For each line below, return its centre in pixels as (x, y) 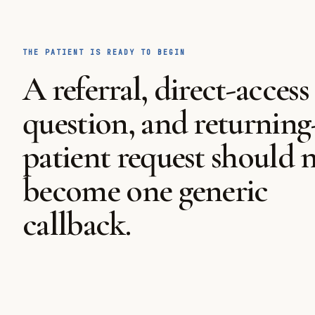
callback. (76, 224)
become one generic (145, 191)
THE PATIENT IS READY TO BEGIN (104, 52)
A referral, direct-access (166, 89)
